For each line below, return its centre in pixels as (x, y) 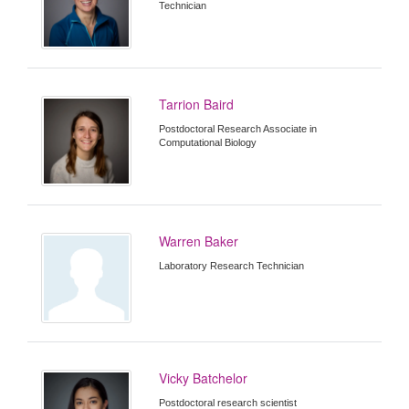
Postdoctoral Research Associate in (238, 128)
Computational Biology (208, 142)
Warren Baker (199, 241)
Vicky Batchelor (204, 378)
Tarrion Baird (197, 104)
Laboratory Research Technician (232, 266)
